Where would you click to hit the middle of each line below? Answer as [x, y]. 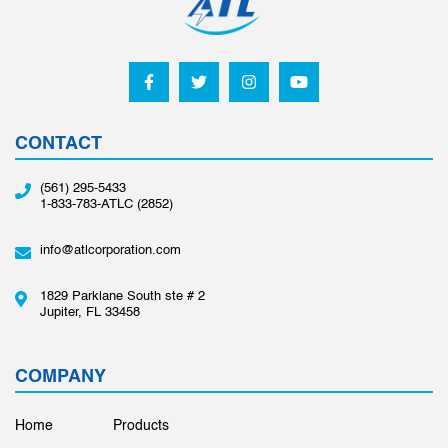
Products [141, 425]
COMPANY [60, 376]
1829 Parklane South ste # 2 [122, 296]
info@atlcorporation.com [110, 250]
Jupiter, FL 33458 [90, 312]
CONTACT [58, 143]
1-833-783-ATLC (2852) [106, 204]
